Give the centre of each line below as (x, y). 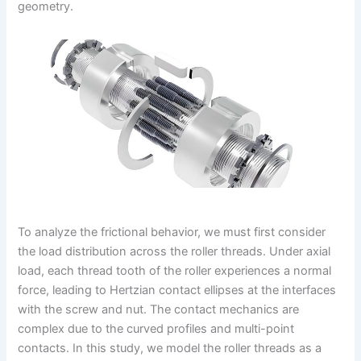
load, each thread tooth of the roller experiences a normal (175, 271)
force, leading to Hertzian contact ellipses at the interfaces (177, 290)
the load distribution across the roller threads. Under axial (174, 252)
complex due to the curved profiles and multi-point (156, 329)
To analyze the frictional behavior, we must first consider (172, 232)
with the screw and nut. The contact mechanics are (159, 310)
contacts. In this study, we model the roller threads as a (170, 349)
